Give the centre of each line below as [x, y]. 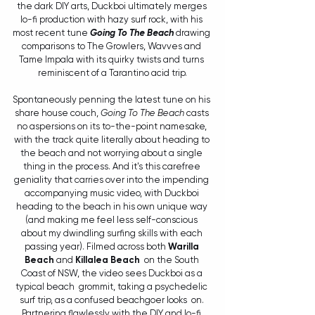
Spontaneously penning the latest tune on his [112, 99]
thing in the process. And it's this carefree [112, 166]
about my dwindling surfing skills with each [112, 233]
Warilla [184, 246]
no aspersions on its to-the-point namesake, [112, 126]
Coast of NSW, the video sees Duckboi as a [112, 273]
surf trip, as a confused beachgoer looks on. [112, 300]
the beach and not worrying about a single [112, 153]
